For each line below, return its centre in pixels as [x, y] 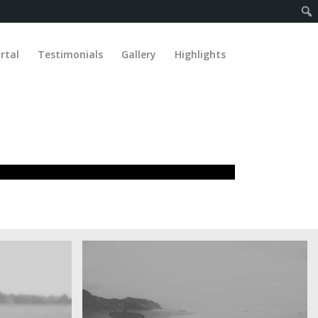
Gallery [138, 54]
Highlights [200, 54]
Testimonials [70, 54]
